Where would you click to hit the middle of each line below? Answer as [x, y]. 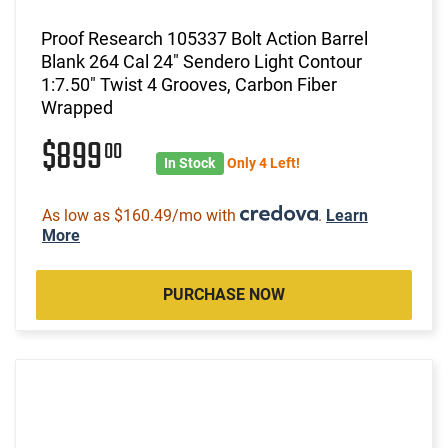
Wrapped [77, 107]
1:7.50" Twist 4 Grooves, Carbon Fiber [189, 84]
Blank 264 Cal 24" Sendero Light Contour [201, 61]
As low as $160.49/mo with [141, 215]
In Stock [190, 162]
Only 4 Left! [263, 162]
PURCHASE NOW [224, 294]
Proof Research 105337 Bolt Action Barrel [204, 38]
